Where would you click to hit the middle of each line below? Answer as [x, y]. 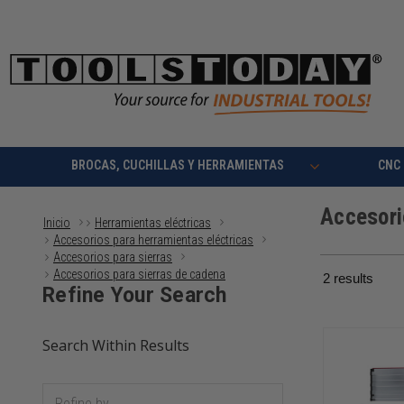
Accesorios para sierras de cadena [139, 275]
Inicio [57, 223]
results [352, 279]
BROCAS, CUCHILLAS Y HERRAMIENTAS [177, 165]
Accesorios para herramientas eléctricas [153, 240]
